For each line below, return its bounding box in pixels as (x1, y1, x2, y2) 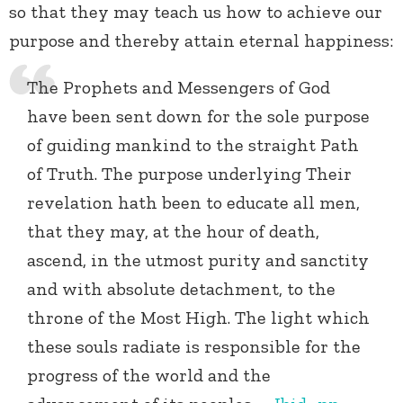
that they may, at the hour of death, (27, 220, 319, 243)
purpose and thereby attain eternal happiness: (9, 30, 393, 52)
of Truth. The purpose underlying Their (27, 163, 352, 185)
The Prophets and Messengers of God (27, 76, 330, 99)
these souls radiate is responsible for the (27, 336, 361, 358)
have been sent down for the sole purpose (27, 105, 370, 128)
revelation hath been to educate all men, (27, 192, 360, 214)
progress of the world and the (27, 364, 271, 387)
